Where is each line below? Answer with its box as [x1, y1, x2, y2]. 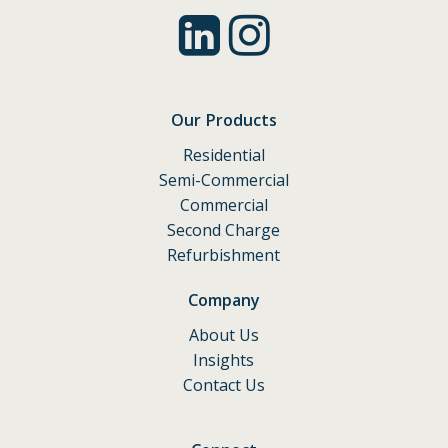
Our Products [170, 108, 277, 131]
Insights [193, 348, 255, 371]
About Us [188, 323, 259, 346]
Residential [182, 143, 265, 166]
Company [187, 288, 260, 311]
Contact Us [182, 373, 265, 396]
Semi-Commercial [158, 168, 289, 191]
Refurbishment [167, 243, 281, 266]
